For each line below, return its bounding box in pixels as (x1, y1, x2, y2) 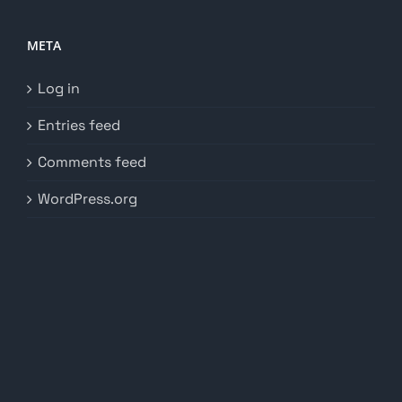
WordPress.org (38, 189, 137, 208)
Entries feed (38, 116, 120, 135)
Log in (38, 79, 80, 98)
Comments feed (38, 153, 146, 171)
